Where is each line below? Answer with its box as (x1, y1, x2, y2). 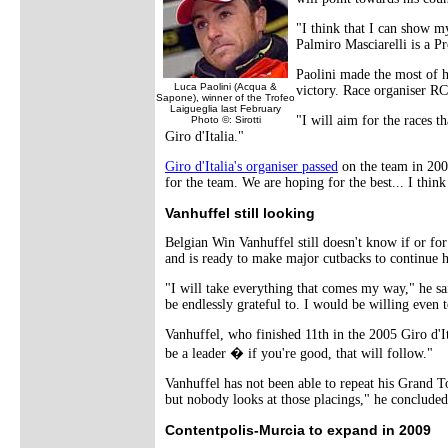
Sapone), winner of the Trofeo (156, 91, 295, 103)
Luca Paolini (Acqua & (174, 80, 277, 92)
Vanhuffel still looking (165, 204, 315, 221)
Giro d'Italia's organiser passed (165, 158, 338, 174)
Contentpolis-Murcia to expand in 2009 (165, 421, 431, 438)
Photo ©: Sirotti (190, 113, 261, 125)
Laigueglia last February (170, 102, 281, 114)
